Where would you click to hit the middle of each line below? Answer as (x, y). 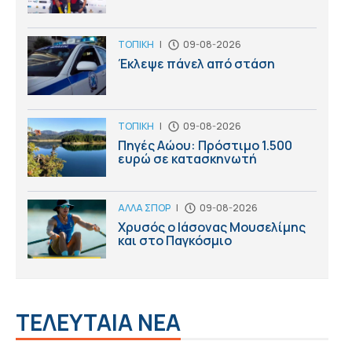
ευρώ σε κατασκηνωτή (187, 158)
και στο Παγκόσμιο (175, 240)
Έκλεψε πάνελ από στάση (196, 63)
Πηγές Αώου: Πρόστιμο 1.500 (205, 145)
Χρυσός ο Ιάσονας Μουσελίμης (212, 227)
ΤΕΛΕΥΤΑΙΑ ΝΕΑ (98, 322)
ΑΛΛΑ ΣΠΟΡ (144, 207)
